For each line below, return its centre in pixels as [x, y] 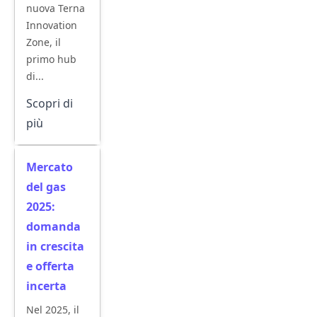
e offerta [50, 266]
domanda [53, 226]
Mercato [50, 167]
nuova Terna [56, 8]
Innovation [52, 25]
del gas [46, 187]
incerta [46, 286]
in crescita [55, 246]
